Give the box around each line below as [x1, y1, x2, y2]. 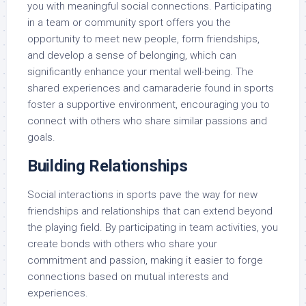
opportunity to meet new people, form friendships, [27, 33, 260, 46]
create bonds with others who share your [27, 238, 217, 251]
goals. [27, 131, 55, 144]
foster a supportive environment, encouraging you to [27, 98, 270, 111]
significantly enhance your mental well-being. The [27, 66, 253, 79]
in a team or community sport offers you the [27, 16, 231, 29]
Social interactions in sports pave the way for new [27, 189, 258, 201]
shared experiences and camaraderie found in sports [27, 82, 274, 95]
